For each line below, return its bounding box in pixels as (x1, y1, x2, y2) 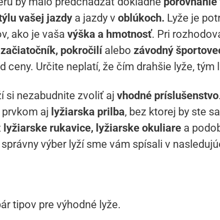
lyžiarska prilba (51, 106, 125, 118)
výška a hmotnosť (67, 28, 152, 41)
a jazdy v (72, 12, 118, 25)
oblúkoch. (118, 12, 165, 25)
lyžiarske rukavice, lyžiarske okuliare (3, 122, 181, 135)
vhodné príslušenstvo (117, 89, 219, 102)
